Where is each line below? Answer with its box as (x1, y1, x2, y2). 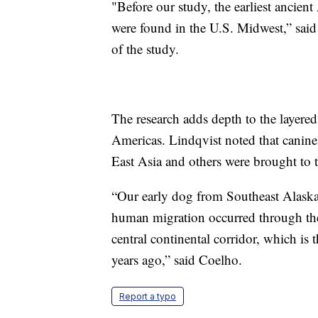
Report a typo (119, 290, 176, 302)
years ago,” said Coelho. (111, 250, 242, 268)
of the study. (111, 39, 179, 57)
